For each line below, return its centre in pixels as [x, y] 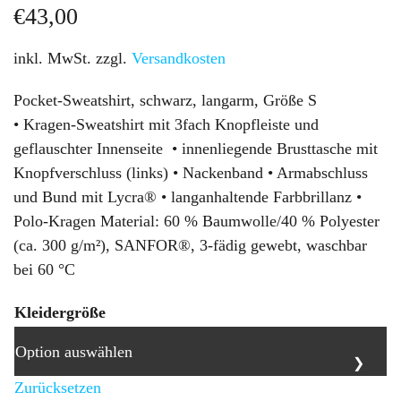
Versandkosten [179, 58]
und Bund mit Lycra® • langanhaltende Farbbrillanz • [188, 197]
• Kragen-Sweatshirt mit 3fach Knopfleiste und [166, 125]
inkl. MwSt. [52, 58]
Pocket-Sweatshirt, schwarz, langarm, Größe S [165, 101]
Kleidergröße [60, 313]
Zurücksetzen [58, 388]
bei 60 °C [44, 270]
